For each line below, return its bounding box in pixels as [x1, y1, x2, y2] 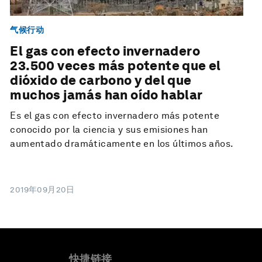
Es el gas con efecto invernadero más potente [10, 110, 219, 122]
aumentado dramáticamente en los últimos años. [10, 138, 234, 150]
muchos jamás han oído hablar [10, 87, 203, 103]
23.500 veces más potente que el [10, 58, 221, 74]
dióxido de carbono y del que [10, 73, 192, 88]
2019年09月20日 [10, 185, 75, 195]
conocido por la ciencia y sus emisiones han [10, 124, 208, 136]
